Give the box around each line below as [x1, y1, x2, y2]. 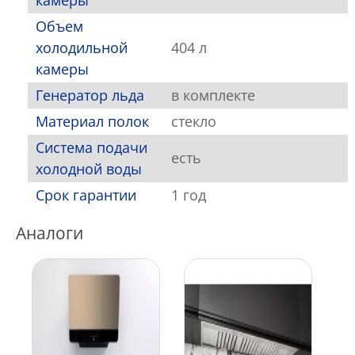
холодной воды [36, 159, 142, 179]
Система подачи [36, 138, 147, 158]
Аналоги [16, 222, 83, 245]
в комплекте [171, 86, 255, 105]
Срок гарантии [36, 185, 136, 205]
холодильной [36, 38, 128, 58]
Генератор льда [36, 86, 144, 105]
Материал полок [36, 112, 149, 132]
